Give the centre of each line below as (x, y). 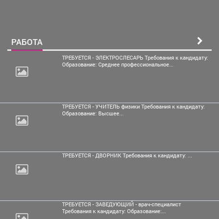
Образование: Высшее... (93, 113)
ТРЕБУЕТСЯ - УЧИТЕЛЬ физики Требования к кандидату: (133, 106)
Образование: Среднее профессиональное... (118, 64)
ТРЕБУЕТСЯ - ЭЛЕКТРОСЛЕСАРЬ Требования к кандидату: (135, 57)
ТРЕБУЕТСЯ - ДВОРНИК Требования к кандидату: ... (127, 155)
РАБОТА (27, 42)
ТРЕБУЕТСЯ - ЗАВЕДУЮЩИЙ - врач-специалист (122, 204)
